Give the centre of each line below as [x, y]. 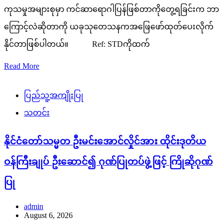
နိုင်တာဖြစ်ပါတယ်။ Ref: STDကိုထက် [77, 44]
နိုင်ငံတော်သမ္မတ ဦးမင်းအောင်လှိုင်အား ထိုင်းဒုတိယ [105, 141]
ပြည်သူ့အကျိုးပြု [54, 95]
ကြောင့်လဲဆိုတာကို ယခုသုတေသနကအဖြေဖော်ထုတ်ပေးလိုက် [109, 26]
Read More [22, 66]
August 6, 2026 [48, 216]
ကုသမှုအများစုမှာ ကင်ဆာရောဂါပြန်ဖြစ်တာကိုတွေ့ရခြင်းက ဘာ [111, 9]
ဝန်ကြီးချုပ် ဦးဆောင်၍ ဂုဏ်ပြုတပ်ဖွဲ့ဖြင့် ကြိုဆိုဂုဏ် [108, 161]
